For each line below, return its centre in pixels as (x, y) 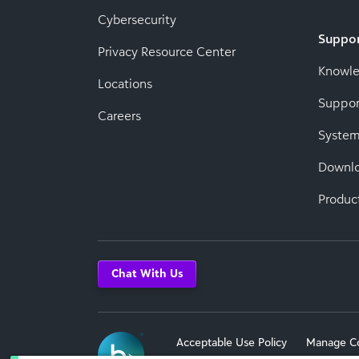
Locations (125, 83)
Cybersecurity (137, 19)
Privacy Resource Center (167, 51)
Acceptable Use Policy (232, 342)
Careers (119, 115)
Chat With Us (147, 273)
